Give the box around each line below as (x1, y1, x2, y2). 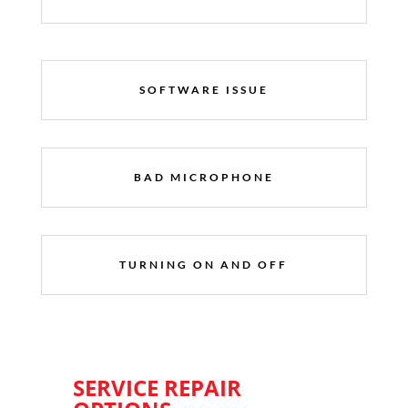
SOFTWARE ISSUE (138, 82, 269, 97)
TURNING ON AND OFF (119, 257, 289, 271)
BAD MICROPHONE (133, 169, 274, 184)
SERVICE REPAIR (72, 372, 241, 403)
